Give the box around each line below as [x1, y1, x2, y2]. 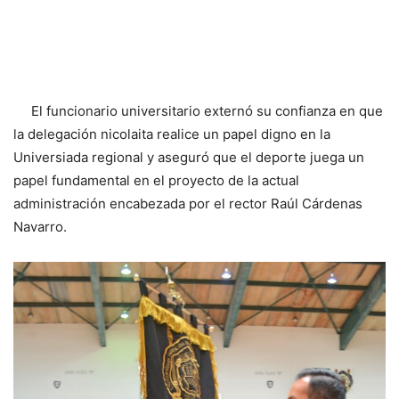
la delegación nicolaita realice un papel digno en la [13, 125, 330, 142]
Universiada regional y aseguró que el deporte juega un [13, 148, 364, 166]
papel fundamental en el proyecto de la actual [13, 171, 299, 189]
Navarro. [13, 217, 67, 235]
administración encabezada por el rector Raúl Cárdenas [13, 194, 362, 212]
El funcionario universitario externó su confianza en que [13, 102, 383, 119]
